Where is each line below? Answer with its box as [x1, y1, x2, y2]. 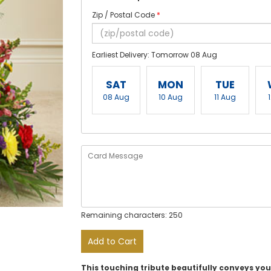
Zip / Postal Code [92, 10, 157, 20]
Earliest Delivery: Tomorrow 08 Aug [92, 50, 217, 60]
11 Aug [214, 92, 236, 102]
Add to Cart [88, 235, 137, 247]
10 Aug [158, 92, 183, 102]
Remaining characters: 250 [81, 210, 183, 220]
